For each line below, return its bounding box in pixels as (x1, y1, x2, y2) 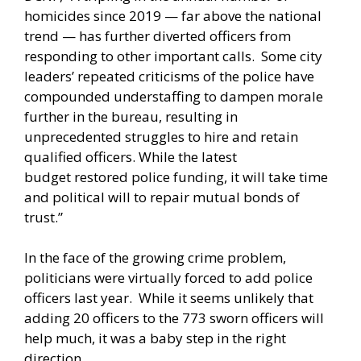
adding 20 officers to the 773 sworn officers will (24, 309, 324, 328)
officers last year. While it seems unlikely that (24, 288, 313, 308)
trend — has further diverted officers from (24, 26, 291, 45)
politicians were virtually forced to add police (24, 268, 313, 288)
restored (74, 167, 128, 186)
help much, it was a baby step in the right (24, 329, 286, 348)
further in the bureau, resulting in (24, 106, 238, 126)
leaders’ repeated (24, 66, 139, 85)
